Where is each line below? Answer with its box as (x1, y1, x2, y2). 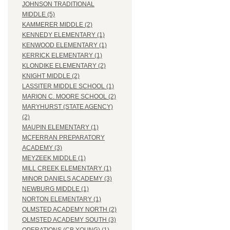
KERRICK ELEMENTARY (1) (22, 52, 102, 60)
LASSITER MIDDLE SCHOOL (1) (22, 83, 114, 90)
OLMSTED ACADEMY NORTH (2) (22, 206, 117, 214)
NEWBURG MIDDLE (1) (22, 185, 89, 193)
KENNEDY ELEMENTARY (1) (22, 31, 105, 39)
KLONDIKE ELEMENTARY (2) (22, 62, 106, 70)
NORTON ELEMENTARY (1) (22, 196, 101, 203)
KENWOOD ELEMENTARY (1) (22, 42, 107, 49)
